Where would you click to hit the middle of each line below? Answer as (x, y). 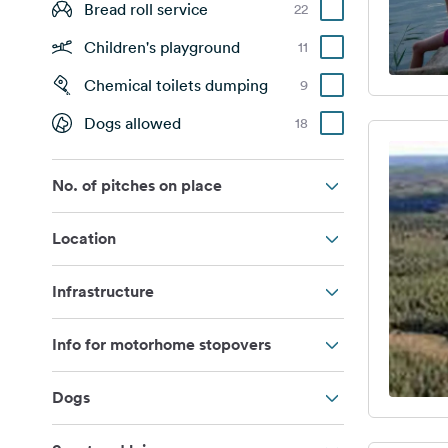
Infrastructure (103, 291)
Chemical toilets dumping (176, 85)
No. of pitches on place (137, 185)
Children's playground (162, 47)
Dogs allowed (132, 123)
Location (84, 238)
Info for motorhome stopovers (161, 344)
